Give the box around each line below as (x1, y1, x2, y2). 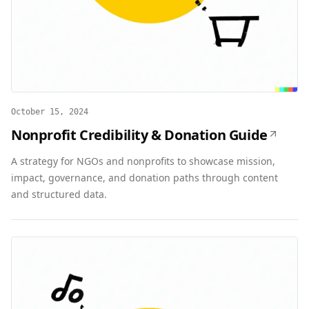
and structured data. (11, 188, 107, 201)
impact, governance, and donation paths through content (11, 171, 278, 184)
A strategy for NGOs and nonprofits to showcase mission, (11, 154, 275, 168)
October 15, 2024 (11, 107, 88, 117)
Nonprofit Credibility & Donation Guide (11, 126, 268, 144)
